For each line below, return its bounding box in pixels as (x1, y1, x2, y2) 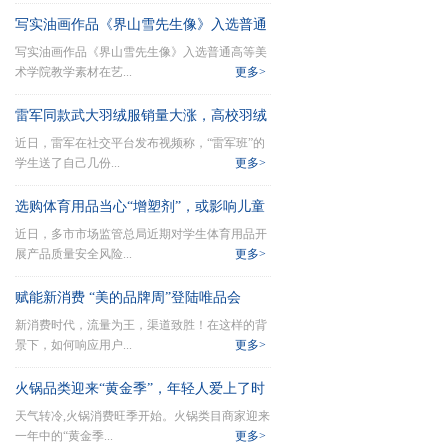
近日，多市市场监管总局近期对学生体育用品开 (15, 227, 267, 241)
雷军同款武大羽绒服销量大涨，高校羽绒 (15, 108, 267, 123)
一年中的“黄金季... (15, 429, 113, 443)
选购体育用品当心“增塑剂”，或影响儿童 (15, 199, 265, 214)
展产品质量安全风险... (15, 247, 132, 261)
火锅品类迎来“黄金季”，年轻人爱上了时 (15, 381, 265, 396)
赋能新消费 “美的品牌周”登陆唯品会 (15, 290, 241, 305)
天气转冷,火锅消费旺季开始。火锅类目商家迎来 (15, 409, 270, 423)
